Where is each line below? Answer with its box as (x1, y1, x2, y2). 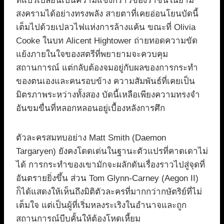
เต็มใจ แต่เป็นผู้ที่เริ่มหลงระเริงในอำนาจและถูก (16, 200, 186, 210)
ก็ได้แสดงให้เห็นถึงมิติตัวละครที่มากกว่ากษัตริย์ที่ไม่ (16, 187, 202, 197)
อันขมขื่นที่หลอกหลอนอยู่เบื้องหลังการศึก (16, 103, 165, 113)
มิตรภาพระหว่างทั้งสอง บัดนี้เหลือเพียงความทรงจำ (16, 90, 200, 100)
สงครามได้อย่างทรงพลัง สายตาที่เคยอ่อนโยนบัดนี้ (16, 9, 198, 19)
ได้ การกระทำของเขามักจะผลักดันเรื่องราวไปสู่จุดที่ (16, 160, 205, 170)
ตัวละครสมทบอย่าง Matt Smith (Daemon (16, 133, 166, 143)
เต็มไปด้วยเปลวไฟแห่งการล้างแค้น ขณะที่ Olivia (16, 22, 195, 32)
